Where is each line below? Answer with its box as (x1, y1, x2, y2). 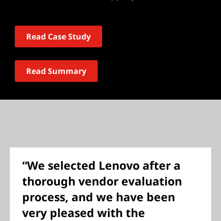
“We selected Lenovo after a (22, 157, 181, 173)
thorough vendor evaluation (22, 173, 182, 189)
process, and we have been (22, 189, 175, 205)
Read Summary (26, 66, 86, 76)
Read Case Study (26, 31, 91, 42)
